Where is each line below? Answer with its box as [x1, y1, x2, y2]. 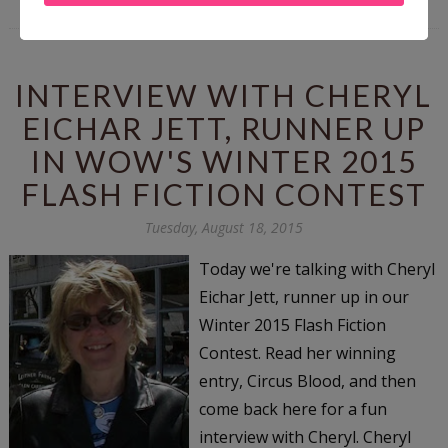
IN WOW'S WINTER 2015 [30, 142, 417, 179]
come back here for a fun [198, 397, 387, 420]
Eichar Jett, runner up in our [198, 285, 409, 308]
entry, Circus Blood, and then [198, 369, 416, 392]
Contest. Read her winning [198, 341, 396, 364]
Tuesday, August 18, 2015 [144, 217, 303, 237]
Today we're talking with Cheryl [198, 257, 435, 280]
